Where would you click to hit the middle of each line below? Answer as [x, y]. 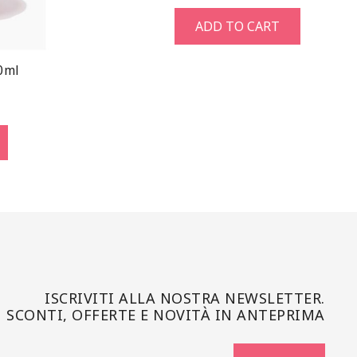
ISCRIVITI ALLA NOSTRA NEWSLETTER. [185, 298]
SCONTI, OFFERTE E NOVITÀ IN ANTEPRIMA [166, 314]
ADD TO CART [237, 26]
